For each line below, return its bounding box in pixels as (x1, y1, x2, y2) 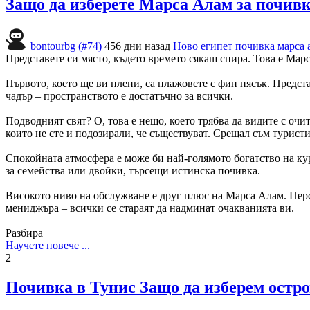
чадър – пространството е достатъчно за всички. (6, 90, 233, 102)
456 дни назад (104, 40, 170, 53)
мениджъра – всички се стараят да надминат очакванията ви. (6, 202, 294, 215)
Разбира (6, 227, 43, 239)
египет (201, 40, 232, 53)
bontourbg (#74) (30, 40, 102, 53)
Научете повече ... (6, 239, 90, 252)
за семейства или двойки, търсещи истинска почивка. (6, 165, 260, 177)
